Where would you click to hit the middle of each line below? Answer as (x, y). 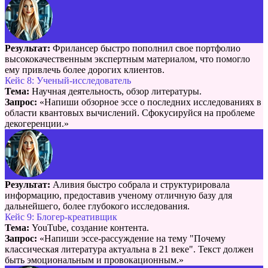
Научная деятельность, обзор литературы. (117, 91)
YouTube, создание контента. (90, 227)
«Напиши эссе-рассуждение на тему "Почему (131, 238)
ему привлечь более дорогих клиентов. (85, 69)
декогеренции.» (37, 123)
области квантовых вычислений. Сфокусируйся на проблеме (130, 112)
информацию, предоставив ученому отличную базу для (118, 195)
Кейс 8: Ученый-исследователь (68, 80)
